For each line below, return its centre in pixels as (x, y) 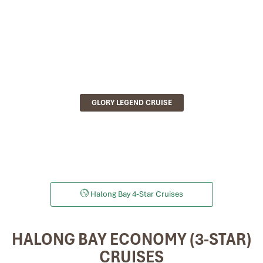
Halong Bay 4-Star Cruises (136, 194)
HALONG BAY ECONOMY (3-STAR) (131, 239)
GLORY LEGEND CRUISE (131, 102)
